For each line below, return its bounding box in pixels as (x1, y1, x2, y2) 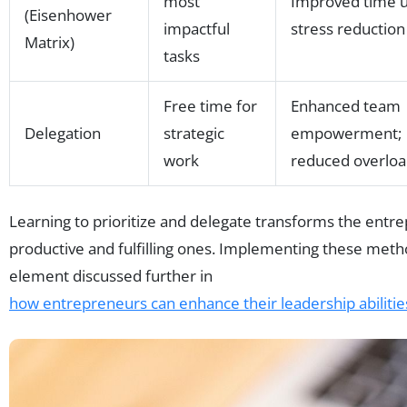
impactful (164, 18, 230, 40)
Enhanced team (291, 95, 401, 117)
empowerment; (291, 123, 402, 144)
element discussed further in (9, 265, 213, 287)
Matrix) (25, 32, 74, 54)
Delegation (25, 123, 101, 144)
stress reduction (291, 18, 405, 40)
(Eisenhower (25, 5, 112, 26)
